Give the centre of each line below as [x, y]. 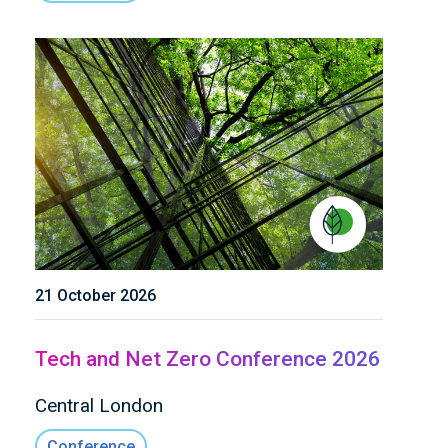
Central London [99, 405]
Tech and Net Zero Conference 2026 [207, 358]
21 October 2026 [95, 295]
